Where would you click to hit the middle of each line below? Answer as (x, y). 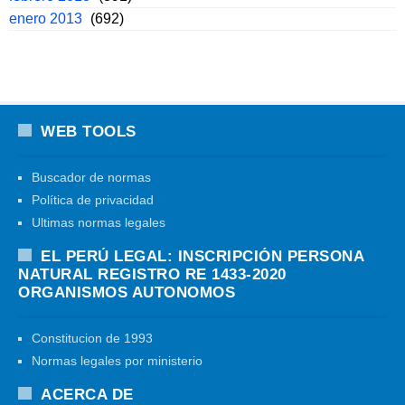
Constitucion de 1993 (92, 339)
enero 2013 (46, 19)
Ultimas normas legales (99, 223)
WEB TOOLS (89, 132)
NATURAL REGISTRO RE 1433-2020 (152, 275)
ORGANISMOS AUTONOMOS (127, 293)
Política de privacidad (93, 200)
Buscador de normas (91, 178)
